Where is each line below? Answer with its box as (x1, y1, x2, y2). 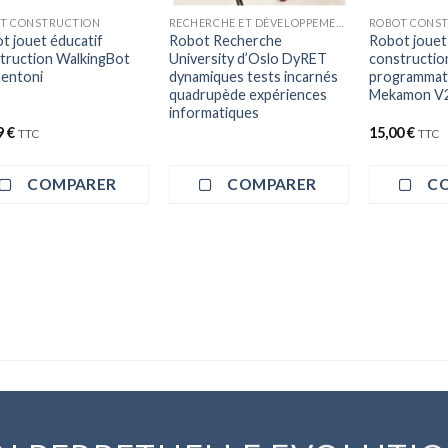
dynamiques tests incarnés (168, 68, 338, 86)
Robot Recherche (168, 32, 282, 50)
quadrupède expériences (168, 86, 327, 104)
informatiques (168, 104, 259, 122)
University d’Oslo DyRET (168, 50, 327, 68)
